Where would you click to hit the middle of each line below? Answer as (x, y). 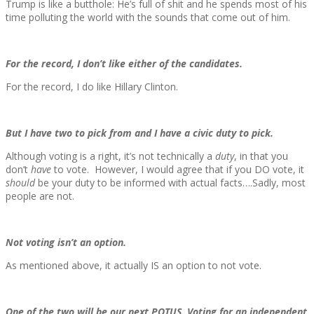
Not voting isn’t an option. (66, 243)
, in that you (261, 156)
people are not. (40, 196)
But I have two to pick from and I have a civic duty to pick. (139, 133)
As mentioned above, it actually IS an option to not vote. (134, 266)
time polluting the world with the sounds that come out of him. (148, 18)
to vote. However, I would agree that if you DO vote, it (178, 170)
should (20, 183)
